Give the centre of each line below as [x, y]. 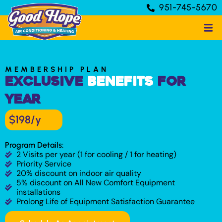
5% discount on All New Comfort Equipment [95, 183]
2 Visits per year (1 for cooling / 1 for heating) [96, 154]
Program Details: [34, 145]
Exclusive [46, 83]
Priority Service [44, 164]
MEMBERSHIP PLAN [57, 69]
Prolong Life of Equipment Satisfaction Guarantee [105, 201]
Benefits [120, 83]
